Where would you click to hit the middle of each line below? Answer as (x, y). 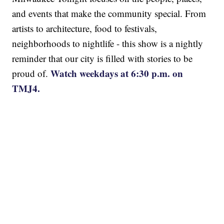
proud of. (31, 73)
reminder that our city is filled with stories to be (102, 58)
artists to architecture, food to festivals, (85, 28)
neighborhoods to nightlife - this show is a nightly (108, 43)
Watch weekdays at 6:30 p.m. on (117, 73)
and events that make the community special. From (109, 13)
